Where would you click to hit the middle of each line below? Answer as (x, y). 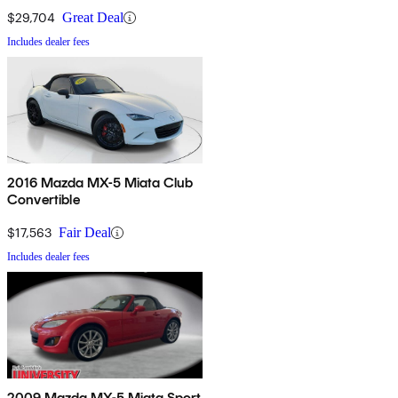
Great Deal (93, 18)
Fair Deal (85, 233)
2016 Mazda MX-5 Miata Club (100, 183)
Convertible (44, 200)
